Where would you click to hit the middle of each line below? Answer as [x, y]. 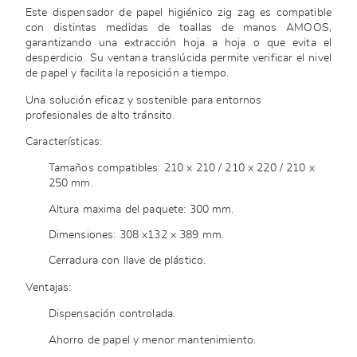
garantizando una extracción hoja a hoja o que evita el [178, 43]
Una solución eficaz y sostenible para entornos [144, 100]
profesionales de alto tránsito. [102, 115]
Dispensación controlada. [114, 314]
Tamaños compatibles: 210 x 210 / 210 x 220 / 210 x [181, 169]
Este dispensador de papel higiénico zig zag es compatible [178, 13]
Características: [66, 141]
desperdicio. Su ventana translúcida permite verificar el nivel [178, 59]
